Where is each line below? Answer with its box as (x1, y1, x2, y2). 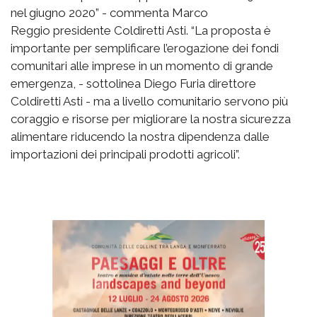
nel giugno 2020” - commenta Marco (11, 5, 208, 20)
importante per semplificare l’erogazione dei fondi (11, 40, 279, 55)
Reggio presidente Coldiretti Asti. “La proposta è (11, 23, 271, 38)
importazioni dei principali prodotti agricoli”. (11, 146, 240, 161)
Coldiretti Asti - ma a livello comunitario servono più (11, 93, 288, 108)
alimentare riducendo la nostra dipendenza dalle (11, 129, 270, 144)
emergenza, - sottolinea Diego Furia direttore (11, 76, 256, 91)
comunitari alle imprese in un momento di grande (11, 58, 273, 73)
